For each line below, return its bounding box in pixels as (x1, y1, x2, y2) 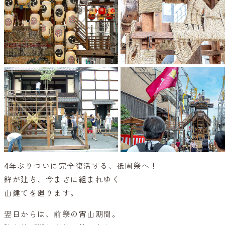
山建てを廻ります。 (4, 189, 79, 198)
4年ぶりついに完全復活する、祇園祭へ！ (4, 162, 158, 171)
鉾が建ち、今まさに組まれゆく (4, 175, 120, 185)
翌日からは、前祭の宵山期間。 (4, 210, 120, 219)
